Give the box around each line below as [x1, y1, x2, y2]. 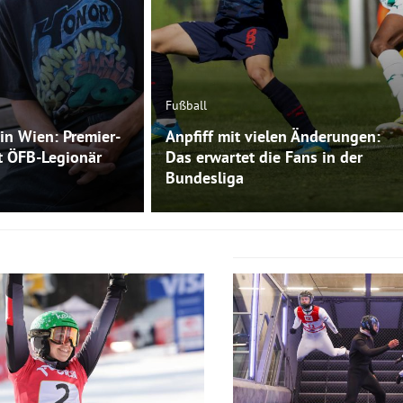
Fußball [166, 97, 208, 114]
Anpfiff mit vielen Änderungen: [166, 126, 381, 148]
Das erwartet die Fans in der [166, 147, 363, 168]
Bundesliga [166, 167, 244, 189]
